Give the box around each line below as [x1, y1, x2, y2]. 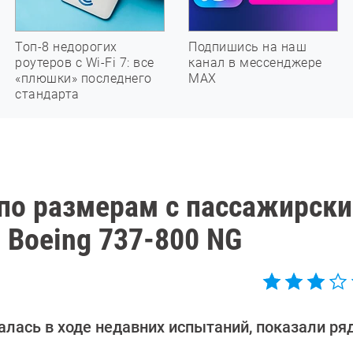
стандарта [15, 87, 80, 102]
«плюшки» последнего [15, 71, 152, 86]
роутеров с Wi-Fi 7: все [15, 55, 154, 70]
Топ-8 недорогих [15, 39, 117, 54]
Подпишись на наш [188, 39, 307, 54]
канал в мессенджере [188, 55, 322, 70]
